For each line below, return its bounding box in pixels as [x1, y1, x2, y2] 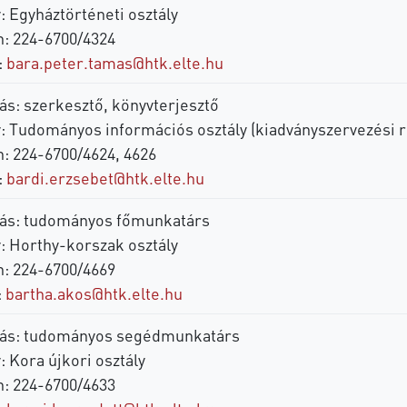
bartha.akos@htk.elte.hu [5, 282, 183, 303]
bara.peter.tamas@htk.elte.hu [5, 51, 223, 73]
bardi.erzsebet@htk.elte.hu [5, 166, 204, 188]
